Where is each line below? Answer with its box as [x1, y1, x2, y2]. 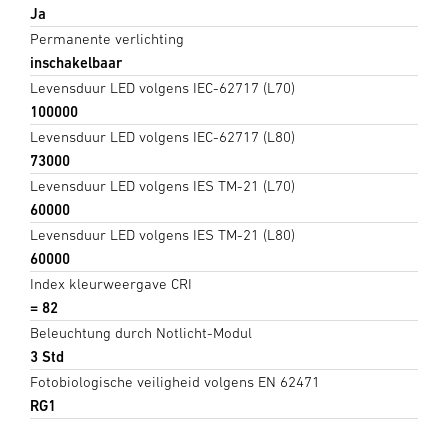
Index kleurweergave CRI [30, 274, 192, 292]
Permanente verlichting [30, 29, 184, 47]
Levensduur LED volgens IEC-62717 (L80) [30, 127, 295, 145]
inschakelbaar [30, 53, 122, 71]
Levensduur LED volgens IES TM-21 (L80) [30, 225, 295, 243]
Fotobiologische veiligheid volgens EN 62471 [30, 372, 320, 390]
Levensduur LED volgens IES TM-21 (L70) [30, 176, 295, 194]
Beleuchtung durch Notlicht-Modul [30, 323, 252, 341]
